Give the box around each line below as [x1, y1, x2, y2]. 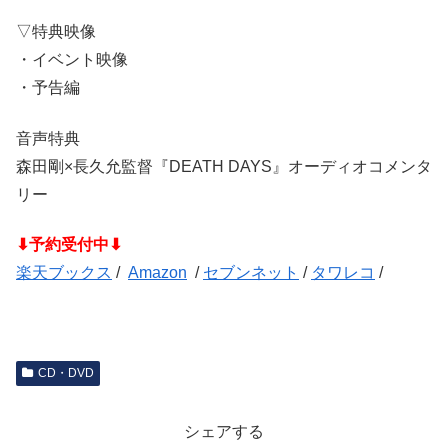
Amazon [128, 264, 187, 282]
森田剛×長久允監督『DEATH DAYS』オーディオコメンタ [16, 157, 432, 175]
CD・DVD [37, 365, 94, 380]
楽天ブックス [16, 264, 112, 282]
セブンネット [203, 264, 299, 282]
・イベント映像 [16, 51, 128, 69]
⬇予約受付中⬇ [16, 236, 122, 254]
